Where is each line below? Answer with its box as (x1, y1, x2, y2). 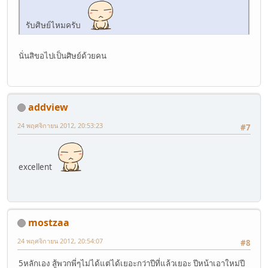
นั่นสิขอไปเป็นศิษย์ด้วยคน (19, 50, 106, 62)
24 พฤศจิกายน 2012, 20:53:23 (17, 120, 103, 130)
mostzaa (28, 215, 69, 229)
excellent (19, 162, 56, 173)
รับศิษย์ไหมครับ (26, 19, 86, 31)
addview (28, 100, 68, 114)
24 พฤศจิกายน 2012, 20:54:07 (17, 236, 103, 245)
